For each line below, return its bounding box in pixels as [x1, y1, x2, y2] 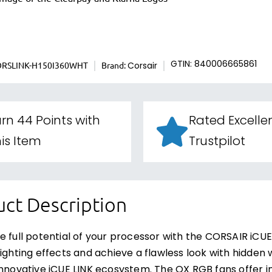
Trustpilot [189, 136, 246, 148]
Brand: [101, 59, 127, 70]
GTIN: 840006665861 [171, 60, 257, 69]
